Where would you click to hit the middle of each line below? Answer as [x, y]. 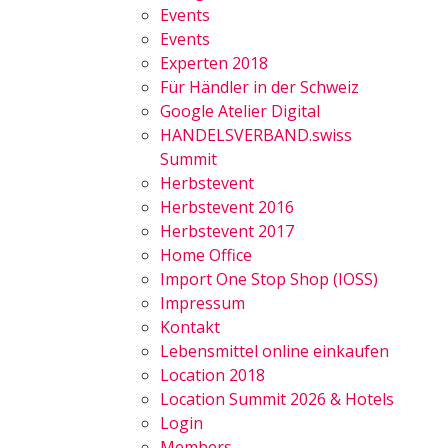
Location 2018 [212, 375]
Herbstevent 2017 [227, 231]
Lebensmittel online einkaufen [274, 351]
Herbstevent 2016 [227, 207]
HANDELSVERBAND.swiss [256, 135]
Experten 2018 [214, 63]
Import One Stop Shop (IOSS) [269, 279]
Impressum [202, 303]
